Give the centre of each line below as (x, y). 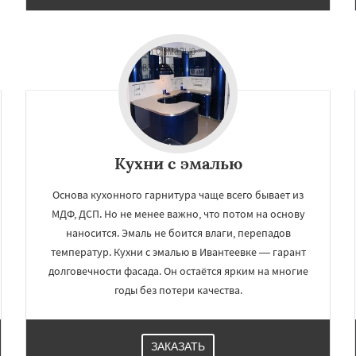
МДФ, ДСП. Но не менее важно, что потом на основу (178, 214)
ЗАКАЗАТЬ (178, 346)
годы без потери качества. (178, 290)
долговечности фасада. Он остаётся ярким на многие (178, 271)
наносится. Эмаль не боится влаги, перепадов (178, 233)
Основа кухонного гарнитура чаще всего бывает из (178, 195)
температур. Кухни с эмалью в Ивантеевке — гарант (178, 252)
